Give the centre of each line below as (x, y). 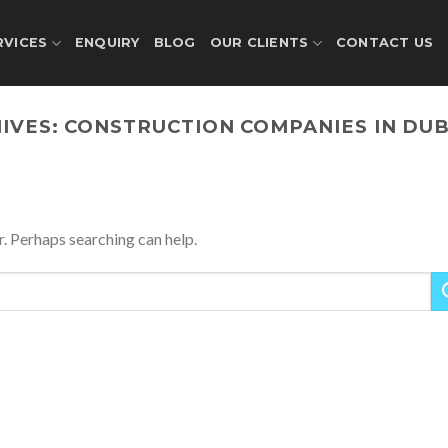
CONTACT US (384, 42)
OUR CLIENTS (259, 42)
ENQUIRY (107, 42)
